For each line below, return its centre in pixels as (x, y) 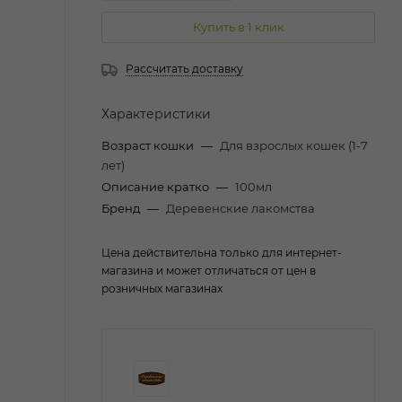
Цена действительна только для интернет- (222, 252)
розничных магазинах (162, 288)
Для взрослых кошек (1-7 (294, 145)
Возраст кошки (149, 145)
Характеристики (156, 114)
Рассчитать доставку (184, 68)
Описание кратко (157, 186)
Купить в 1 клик (238, 26)
